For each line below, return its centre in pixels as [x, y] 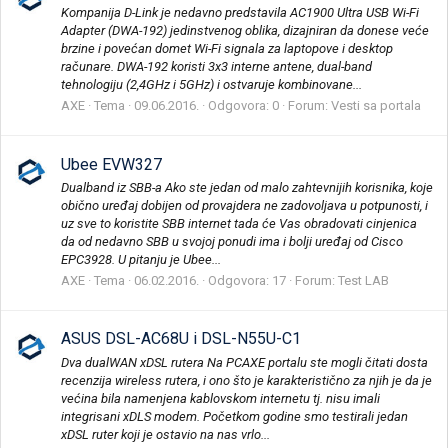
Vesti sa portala [376, 106]
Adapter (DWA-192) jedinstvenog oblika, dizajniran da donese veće [245, 31]
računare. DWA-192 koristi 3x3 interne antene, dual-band [216, 67]
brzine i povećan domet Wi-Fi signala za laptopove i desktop [227, 49]
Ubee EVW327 [111, 164]
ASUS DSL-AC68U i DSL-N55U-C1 [181, 339]
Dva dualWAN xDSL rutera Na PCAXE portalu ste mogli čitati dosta [244, 362]
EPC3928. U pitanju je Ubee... [141, 259]
